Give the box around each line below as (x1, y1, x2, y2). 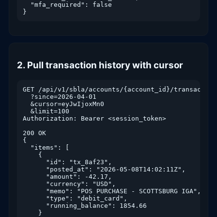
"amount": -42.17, (23, 172, 112, 180)
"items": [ (23, 143, 69, 151)
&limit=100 (23, 107, 69, 115)
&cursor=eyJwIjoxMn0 (23, 100, 104, 108)
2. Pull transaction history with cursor (17, 60, 183, 71)
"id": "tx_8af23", (23, 158, 112, 166)
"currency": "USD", (23, 180, 116, 187)
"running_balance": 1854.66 (23, 201, 147, 209)
